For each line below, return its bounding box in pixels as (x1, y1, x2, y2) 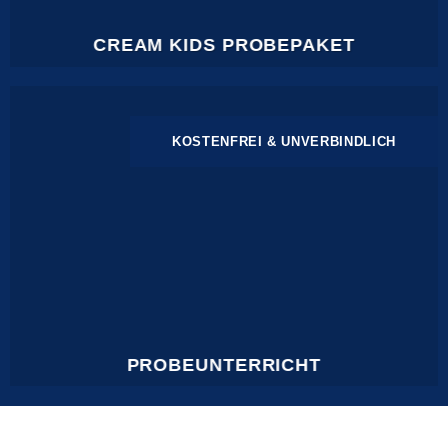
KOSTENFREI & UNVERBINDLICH (172, 134, 396, 150)
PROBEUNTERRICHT (126, 354, 322, 375)
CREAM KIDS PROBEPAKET (93, 34, 355, 55)
